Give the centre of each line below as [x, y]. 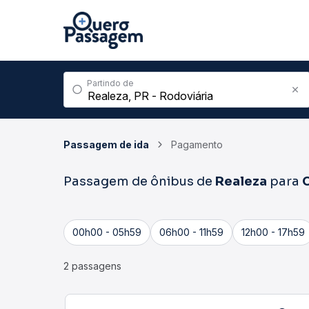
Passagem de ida [106, 144]
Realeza [241, 181]
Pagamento [197, 144]
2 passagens [92, 266]
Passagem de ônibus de [139, 181]
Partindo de [110, 83]
